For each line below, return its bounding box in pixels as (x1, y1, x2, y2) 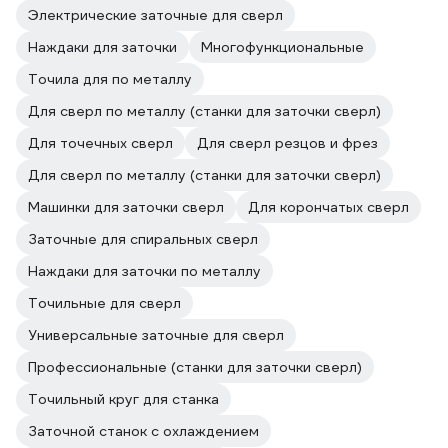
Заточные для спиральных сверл (28, 230, 258, 248)
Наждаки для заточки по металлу (28, 262, 261, 280)
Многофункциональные (201, 38, 364, 56)
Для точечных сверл (28, 134, 173, 152)
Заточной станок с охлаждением (28, 422, 259, 440)
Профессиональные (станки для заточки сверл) (28, 358, 362, 376)
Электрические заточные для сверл (28, 6, 283, 24)
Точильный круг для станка (28, 390, 219, 408)
